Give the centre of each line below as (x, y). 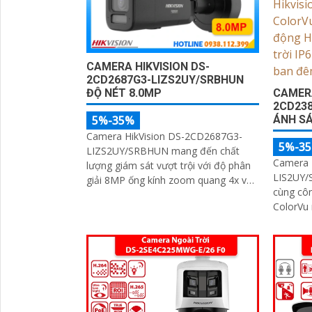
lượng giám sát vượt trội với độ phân (169, 166)
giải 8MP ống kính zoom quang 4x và (169, 180)
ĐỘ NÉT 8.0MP (124, 93)
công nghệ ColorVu (129, 195)
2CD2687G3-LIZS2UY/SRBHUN (165, 80)
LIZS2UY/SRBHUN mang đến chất (163, 151)
